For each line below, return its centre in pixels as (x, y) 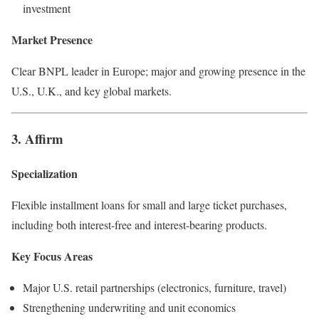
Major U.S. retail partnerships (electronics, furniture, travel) (155, 287)
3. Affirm (37, 139)
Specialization (45, 173)
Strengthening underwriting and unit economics (129, 307)
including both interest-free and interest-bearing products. (139, 224)
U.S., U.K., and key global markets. (91, 91)
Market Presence (52, 40)
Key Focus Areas (52, 256)
